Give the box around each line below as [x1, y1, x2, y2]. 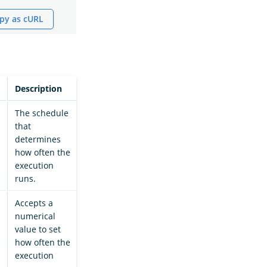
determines [15, 133, 61, 145]
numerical [15, 210, 55, 222]
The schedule [15, 107, 69, 119]
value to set [15, 223, 61, 235]
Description [15, 83, 62, 95]
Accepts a [15, 197, 53, 209]
